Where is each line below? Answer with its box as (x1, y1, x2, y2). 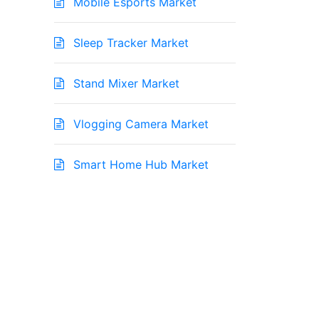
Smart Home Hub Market (70, 157, 209, 172)
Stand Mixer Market (70, 76, 179, 91)
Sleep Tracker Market (70, 36, 189, 51)
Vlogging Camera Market (70, 117, 209, 132)
